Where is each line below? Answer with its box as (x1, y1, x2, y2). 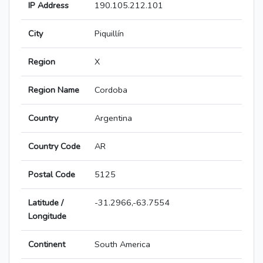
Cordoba (95, 84, 127, 96)
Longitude (28, 210, 66, 222)
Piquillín (95, 28, 124, 40)
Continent (28, 238, 65, 251)
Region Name (28, 84, 79, 96)
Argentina (95, 112, 132, 124)
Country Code (28, 140, 80, 153)
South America (95, 238, 150, 251)
